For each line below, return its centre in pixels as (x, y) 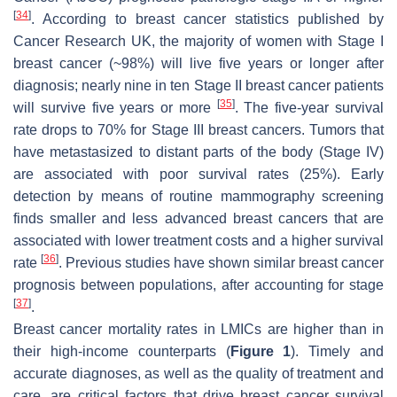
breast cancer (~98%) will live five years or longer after (198, 63)
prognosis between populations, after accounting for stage (198, 284)
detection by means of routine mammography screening (198, 196)
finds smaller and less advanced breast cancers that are (198, 218)
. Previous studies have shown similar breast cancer (221, 262)
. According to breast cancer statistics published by (207, 19)
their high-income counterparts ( (122, 351)
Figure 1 (261, 351)
